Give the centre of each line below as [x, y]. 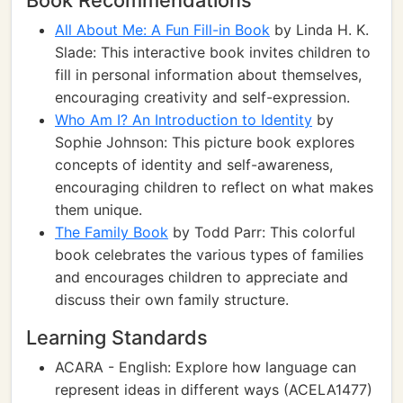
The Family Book [112, 232]
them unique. [99, 210]
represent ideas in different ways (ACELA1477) [214, 390]
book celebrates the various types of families [209, 255]
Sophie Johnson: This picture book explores [205, 142]
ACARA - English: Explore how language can [206, 367]
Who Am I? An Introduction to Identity [184, 120]
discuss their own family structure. [172, 300]
